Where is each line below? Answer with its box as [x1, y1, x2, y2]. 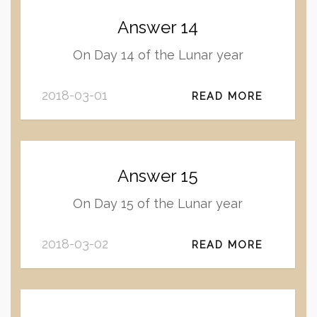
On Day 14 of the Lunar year [72, 47, 243, 62]
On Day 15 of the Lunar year [73, 196, 243, 211]
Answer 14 [117, 17, 198, 38]
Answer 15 [117, 166, 198, 186]
